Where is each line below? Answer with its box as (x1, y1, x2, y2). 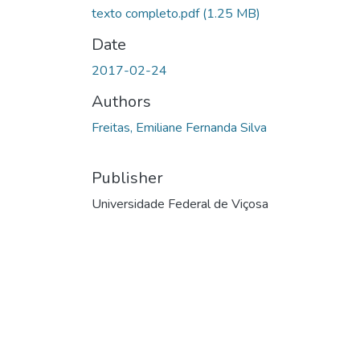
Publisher (92, 166, 163, 189)
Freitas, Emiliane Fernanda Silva (92, 118, 267, 137)
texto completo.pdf (92, 4, 202, 22)
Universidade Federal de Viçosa (92, 194, 268, 213)
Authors (92, 90, 151, 112)
